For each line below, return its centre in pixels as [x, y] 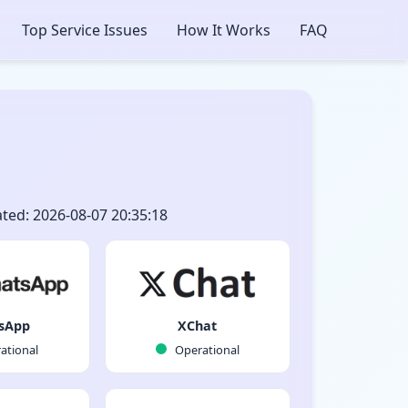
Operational [205, 350]
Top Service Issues [85, 30]
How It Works [224, 30]
